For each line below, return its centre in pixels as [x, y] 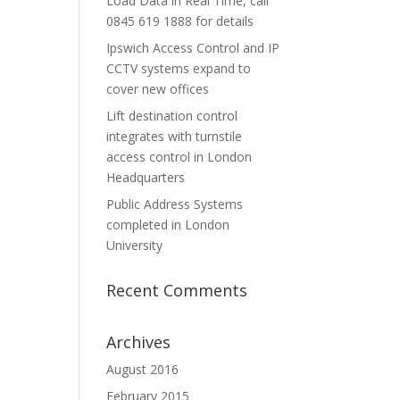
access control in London [179, 157]
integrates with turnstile [175, 136]
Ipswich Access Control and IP [193, 48]
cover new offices [158, 89]
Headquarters [146, 177]
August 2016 [143, 369]
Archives [139, 342]
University [135, 245]
